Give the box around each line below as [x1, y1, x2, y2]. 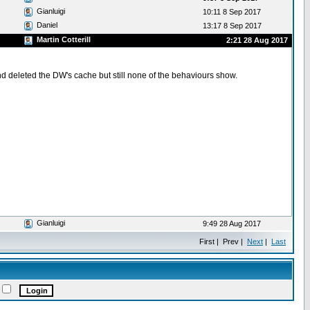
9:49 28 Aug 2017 [203, 219, 265, 228]
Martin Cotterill [37, 35, 91, 44]
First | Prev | [199, 237, 247, 246]
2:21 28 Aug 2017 [226, 36, 288, 44]
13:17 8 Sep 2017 [203, 21, 266, 30]
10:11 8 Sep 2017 [203, 8, 265, 16]
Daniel [33, 21, 62, 29]
